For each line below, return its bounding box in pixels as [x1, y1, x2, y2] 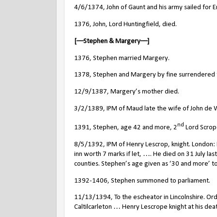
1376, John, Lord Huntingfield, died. [74, 20, 177, 28]
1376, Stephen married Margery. [74, 54, 170, 62]
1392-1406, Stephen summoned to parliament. [74, 177, 210, 185]
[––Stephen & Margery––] [74, 37, 149, 45]
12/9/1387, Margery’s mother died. [74, 88, 179, 96]
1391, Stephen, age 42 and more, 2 [74, 124, 177, 131]
